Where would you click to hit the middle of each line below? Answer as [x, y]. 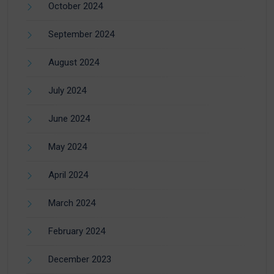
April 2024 [68, 175]
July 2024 [67, 90]
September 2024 [81, 34]
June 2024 [69, 118]
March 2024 [72, 203]
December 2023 [80, 259]
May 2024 [68, 146]
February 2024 [77, 231]
